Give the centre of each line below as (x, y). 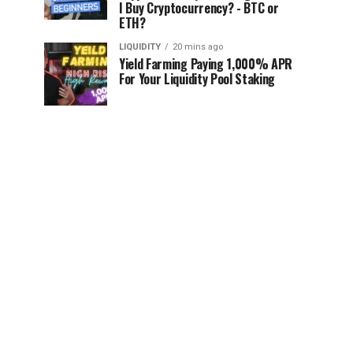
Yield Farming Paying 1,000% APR (206, 64)
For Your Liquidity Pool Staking (197, 79)
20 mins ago (198, 47)
